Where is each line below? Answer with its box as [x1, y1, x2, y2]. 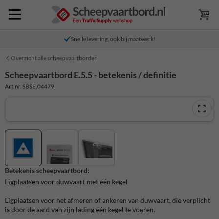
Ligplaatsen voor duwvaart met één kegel [5, 177, 128, 186]
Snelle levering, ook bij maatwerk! [70, 35, 155, 43]
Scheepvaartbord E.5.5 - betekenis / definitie [5, 69, 176, 80]
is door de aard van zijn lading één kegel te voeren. [5, 205, 155, 214]
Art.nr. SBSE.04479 [5, 82, 54, 90]
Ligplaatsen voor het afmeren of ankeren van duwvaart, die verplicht [5, 196, 210, 205]
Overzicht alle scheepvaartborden [11, 54, 98, 62]
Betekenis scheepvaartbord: [5, 166, 89, 175]
